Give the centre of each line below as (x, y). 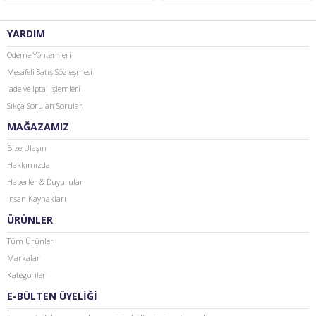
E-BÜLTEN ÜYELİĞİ (52, 296)
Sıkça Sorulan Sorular (45, 105)
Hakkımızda (29, 165)
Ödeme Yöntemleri (39, 55)
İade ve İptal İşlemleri (44, 89)
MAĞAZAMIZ (38, 127)
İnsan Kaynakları (37, 199)
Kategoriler (26, 275)
